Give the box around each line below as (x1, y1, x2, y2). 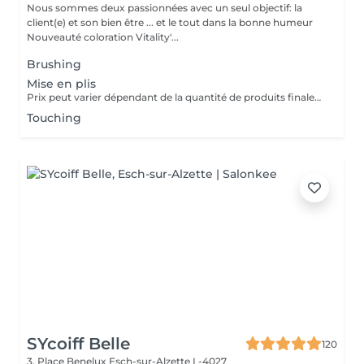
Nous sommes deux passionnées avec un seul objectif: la (27, 2, 302, 14)
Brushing (27, 57, 81, 71)
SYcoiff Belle (27, 334, 130, 353)
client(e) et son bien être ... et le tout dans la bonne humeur (27, 16, 313, 28)
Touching (27, 110, 81, 125)
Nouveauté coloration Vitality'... (27, 31, 179, 43)
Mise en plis (27, 76, 96, 91)
